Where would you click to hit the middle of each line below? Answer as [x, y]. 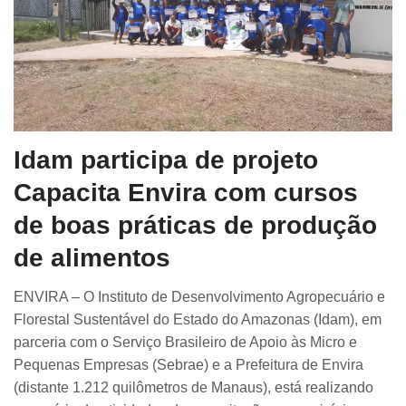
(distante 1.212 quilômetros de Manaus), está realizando [193, 388]
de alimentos [92, 258]
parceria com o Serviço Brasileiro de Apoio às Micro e [185, 343]
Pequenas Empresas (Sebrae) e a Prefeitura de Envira [188, 365]
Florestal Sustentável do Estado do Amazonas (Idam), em [198, 320]
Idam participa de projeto [166, 160]
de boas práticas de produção [195, 226]
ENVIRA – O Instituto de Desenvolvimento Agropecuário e [199, 297]
